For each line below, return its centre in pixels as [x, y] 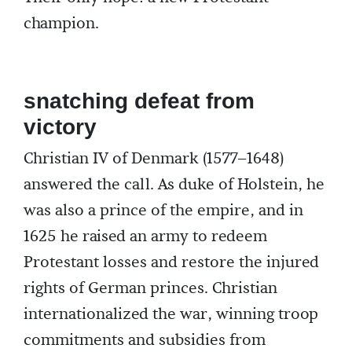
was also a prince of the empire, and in [163, 211]
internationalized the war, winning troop [171, 315]
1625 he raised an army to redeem [145, 237]
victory [60, 127]
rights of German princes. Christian [150, 289]
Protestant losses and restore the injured [171, 263]
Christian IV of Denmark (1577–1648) [154, 159]
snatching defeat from [139, 101]
